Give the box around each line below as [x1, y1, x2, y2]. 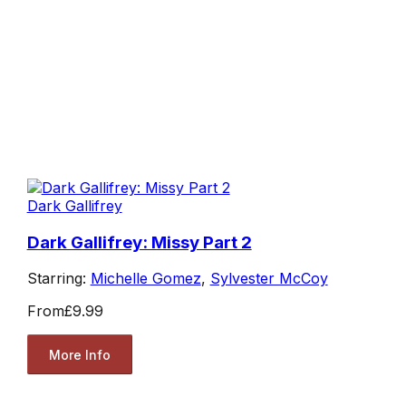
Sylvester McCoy [209, 269, 328, 288]
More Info [48, 346, 111, 362]
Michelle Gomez [90, 269, 201, 288]
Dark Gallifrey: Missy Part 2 [26, 231, 252, 253]
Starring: [26, 269, 91, 288]
